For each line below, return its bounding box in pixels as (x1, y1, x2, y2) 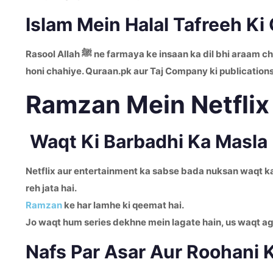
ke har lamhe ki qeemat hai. (62, 199, 184, 211)
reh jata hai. (26, 182, 77, 194)
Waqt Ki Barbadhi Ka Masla (26, 130, 268, 152)
